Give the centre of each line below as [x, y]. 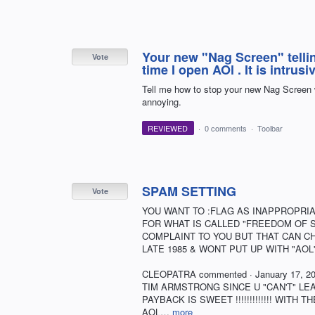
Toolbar [270, 128]
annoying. [162, 102]
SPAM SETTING [189, 192]
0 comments [225, 128]
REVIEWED [168, 128]
